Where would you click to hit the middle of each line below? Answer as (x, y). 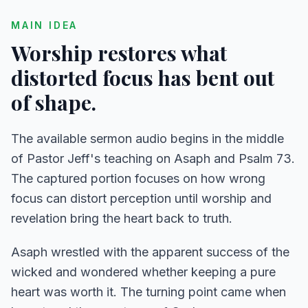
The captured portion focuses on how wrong (138, 178)
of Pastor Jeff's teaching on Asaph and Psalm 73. (153, 158)
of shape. (54, 102)
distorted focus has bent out (143, 78)
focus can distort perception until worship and (141, 198)
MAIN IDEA (45, 25)
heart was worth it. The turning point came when (148, 292)
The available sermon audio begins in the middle (147, 139)
